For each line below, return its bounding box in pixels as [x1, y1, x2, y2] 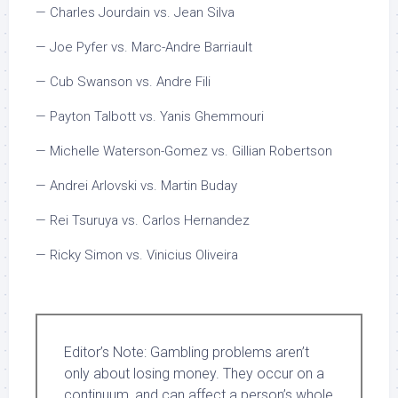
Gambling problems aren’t [147, 344, 309, 361]
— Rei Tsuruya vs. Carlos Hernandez [36, 212, 250, 228]
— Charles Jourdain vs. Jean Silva [36, 4, 235, 20]
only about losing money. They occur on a [64, 365, 324, 382]
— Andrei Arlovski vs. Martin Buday [36, 178, 237, 194]
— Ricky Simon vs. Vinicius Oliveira [36, 247, 238, 263]
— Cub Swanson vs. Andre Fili [36, 74, 211, 90]
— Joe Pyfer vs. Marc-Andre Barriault [36, 39, 252, 55]
